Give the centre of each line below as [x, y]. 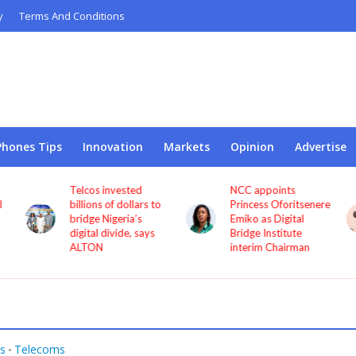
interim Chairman [271, 247]
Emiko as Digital [268, 219]
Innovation [112, 147]
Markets [186, 147]
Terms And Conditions [72, 16]
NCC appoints [263, 190]
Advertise [320, 147]
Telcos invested [106, 190]
